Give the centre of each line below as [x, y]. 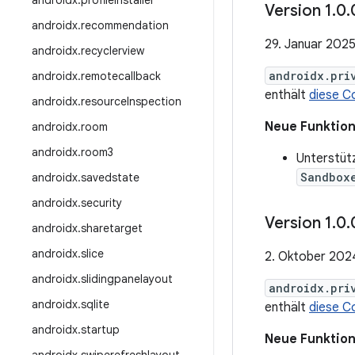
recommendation [125, 25]
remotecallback [121, 76]
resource [104, 101]
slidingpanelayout [127, 279]
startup [100, 330]
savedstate [110, 177]
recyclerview [113, 51]
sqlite [95, 304]
